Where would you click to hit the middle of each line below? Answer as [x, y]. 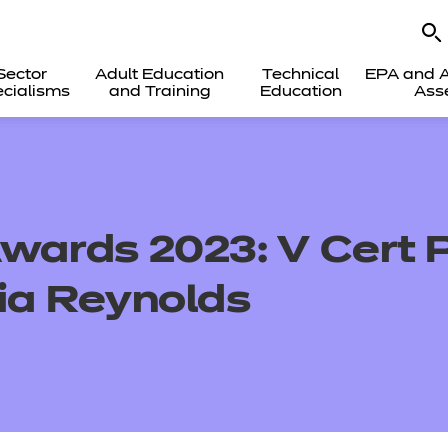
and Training [159, 92]
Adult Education [160, 75]
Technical [301, 75]
